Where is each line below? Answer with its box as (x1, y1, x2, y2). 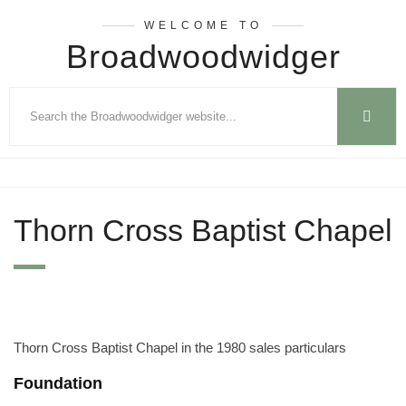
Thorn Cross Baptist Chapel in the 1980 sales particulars (14, 340, 346, 355)
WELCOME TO (143, 19, 263, 32)
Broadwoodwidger (65, 38, 341, 75)
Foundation (14, 374, 102, 392)
